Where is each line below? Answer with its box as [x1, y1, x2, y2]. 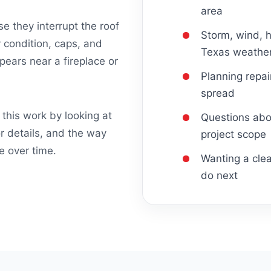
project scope [201, 128, 266, 140]
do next [201, 169, 238, 181]
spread [201, 87, 235, 99]
